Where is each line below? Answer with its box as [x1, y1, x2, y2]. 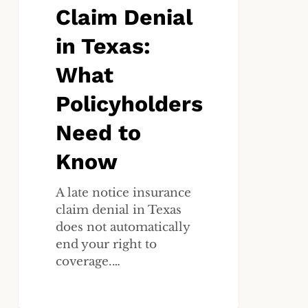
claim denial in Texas [56, 203, 182, 218]
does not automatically [56, 220, 190, 235]
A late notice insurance [56, 186, 192, 201]
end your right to [56, 237, 157, 252]
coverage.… [56, 254, 121, 269]
